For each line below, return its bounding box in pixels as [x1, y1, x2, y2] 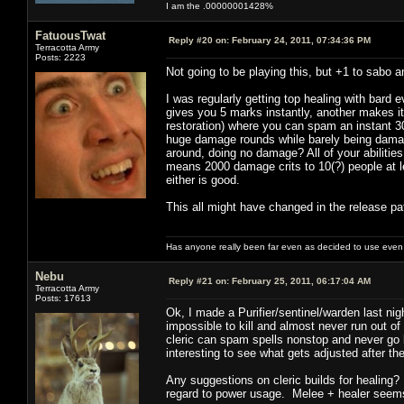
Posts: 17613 [35, 292, 91, 303]
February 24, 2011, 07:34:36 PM [229, 34, 371, 45]
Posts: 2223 [35, 51, 86, 62]
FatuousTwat [35, 28, 106, 42]
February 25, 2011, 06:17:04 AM [229, 275, 371, 286]
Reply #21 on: [169, 275, 229, 286]
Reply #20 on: [169, 34, 229, 45]
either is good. [166, 172, 240, 187]
